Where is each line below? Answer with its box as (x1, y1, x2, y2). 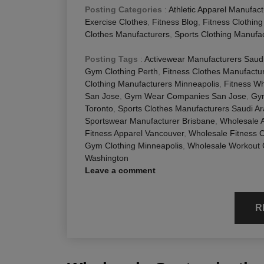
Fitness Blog (152, 17, 198, 27)
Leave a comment (85, 166, 156, 176)
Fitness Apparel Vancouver (85, 128, 184, 138)
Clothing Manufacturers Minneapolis (85, 79, 219, 89)
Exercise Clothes (85, 17, 147, 27)
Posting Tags (85, 54, 138, 64)
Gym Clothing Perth (85, 67, 158, 77)
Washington (85, 153, 128, 163)
